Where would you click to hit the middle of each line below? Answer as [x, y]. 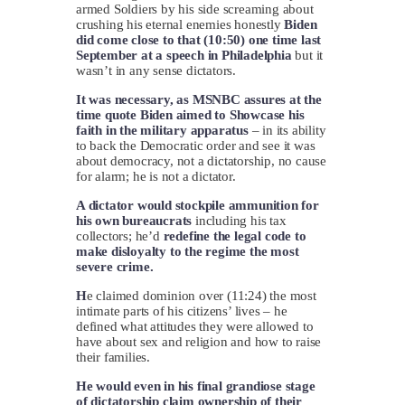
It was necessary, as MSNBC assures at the [199, 99]
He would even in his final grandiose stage [196, 386]
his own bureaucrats [136, 220]
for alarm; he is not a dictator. [156, 176]
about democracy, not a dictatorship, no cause [202, 160]
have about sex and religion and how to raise [199, 341]
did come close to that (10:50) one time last [199, 39]
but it [307, 55]
